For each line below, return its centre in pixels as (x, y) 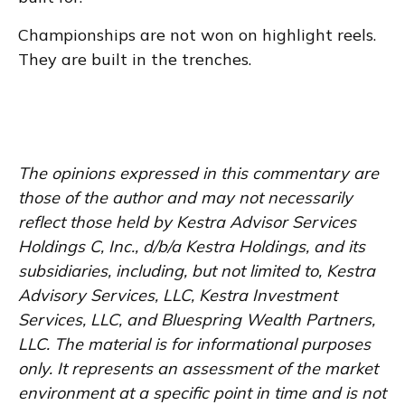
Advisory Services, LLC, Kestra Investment (178, 296)
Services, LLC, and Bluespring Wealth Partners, (197, 320)
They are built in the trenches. (135, 60)
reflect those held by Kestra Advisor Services (187, 222)
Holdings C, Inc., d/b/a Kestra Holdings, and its (192, 247)
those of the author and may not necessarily (185, 198)
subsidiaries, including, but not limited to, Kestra (197, 271)
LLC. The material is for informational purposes (194, 344)
